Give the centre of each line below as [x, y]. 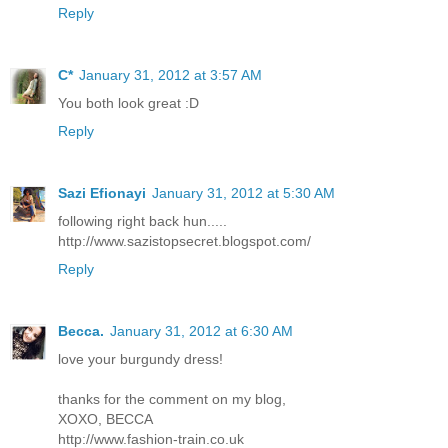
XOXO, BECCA [105, 418]
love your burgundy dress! [140, 358]
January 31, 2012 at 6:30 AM [201, 330]
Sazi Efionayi [102, 192]
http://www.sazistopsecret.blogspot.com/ [184, 240]
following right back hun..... [142, 220]
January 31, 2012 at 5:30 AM [243, 192]
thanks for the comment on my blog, [172, 398]
